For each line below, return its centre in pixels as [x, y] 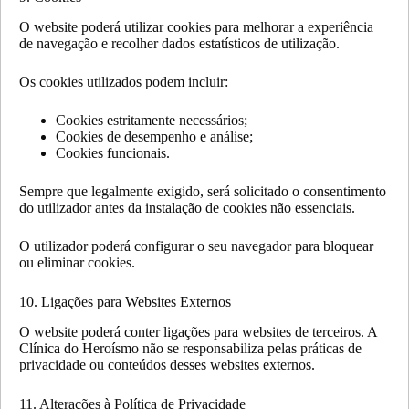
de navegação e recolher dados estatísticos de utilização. [179, 44]
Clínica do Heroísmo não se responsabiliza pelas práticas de [190, 348]
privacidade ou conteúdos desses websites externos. [167, 364]
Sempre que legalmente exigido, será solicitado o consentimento [203, 192]
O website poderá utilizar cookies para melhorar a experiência [196, 27]
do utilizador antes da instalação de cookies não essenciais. [187, 208]
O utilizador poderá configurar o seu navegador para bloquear [196, 246]
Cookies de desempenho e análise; [154, 137]
